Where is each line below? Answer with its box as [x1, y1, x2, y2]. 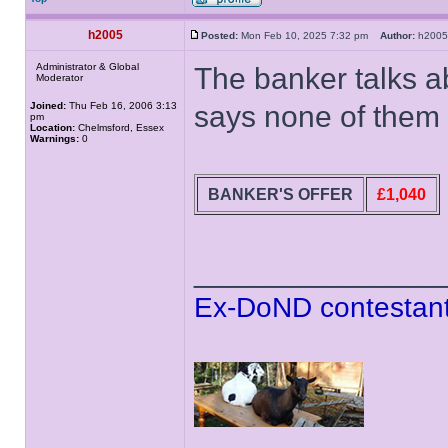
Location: [30, 122, 75, 133]
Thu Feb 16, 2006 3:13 [66, 100, 177, 111]
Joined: [30, 100, 66, 111]
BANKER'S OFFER [208, 185, 353, 203]
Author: [380, 30, 415, 41]
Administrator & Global [36, 61, 139, 72]
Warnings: [30, 133, 79, 144]
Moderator [36, 72, 83, 83]
